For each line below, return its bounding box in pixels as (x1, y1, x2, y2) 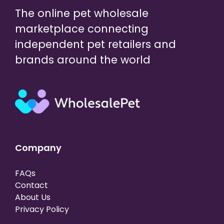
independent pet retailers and (15, 36, 176, 51)
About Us (15, 191, 50, 203)
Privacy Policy (15, 203, 69, 215)
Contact (15, 179, 48, 191)
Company (15, 141, 61, 154)
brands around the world (15, 52, 150, 67)
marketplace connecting (15, 21, 148, 36)
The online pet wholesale (15, 5, 148, 20)
